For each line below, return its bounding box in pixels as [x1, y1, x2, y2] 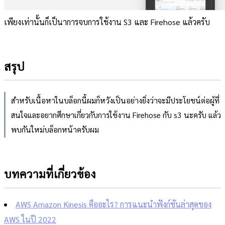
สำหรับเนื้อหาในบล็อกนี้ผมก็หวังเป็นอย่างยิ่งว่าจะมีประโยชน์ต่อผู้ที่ [11, 94, 219, 105]
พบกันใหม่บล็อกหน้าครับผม [11, 124, 99, 135]
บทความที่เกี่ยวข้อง [4, 166, 96, 181]
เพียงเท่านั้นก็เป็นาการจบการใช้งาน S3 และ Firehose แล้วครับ [4, 17, 210, 28]
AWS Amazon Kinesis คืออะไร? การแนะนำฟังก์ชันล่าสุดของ [16, 199, 211, 210]
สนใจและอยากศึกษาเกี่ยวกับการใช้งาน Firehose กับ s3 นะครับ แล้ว [11, 109, 221, 120]
